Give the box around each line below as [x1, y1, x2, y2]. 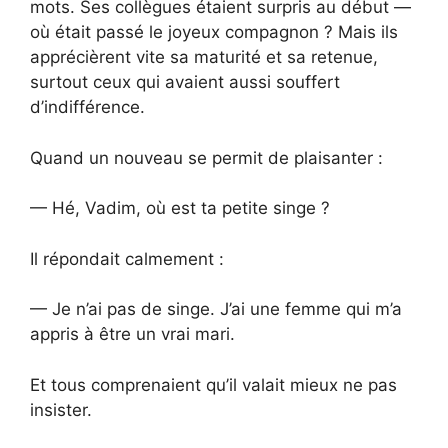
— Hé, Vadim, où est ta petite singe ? [30, 198, 330, 219]
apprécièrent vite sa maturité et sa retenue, [30, 47, 378, 68]
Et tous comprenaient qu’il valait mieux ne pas [30, 374, 397, 395]
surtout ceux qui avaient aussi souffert [30, 72, 340, 93]
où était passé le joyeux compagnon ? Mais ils [30, 22, 398, 43]
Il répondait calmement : [30, 248, 224, 269]
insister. [30, 399, 92, 420]
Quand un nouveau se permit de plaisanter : [30, 147, 383, 168]
